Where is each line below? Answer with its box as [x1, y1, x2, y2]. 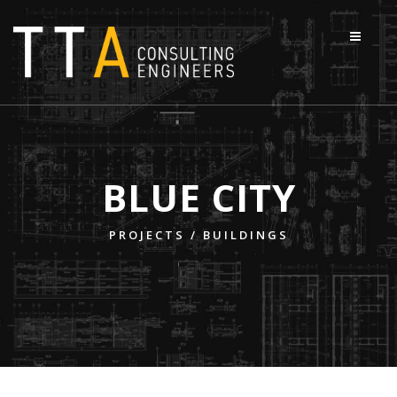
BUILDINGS [202, 227, 289, 243]
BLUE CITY [101, 172, 296, 222]
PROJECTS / [108, 227, 203, 243]
